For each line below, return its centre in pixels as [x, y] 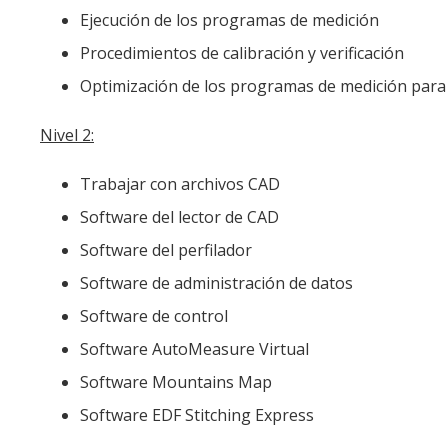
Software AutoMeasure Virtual [194, 348]
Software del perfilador [166, 249]
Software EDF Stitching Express [197, 414]
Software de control [154, 315]
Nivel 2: [67, 134]
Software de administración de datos [216, 282]
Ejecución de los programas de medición [229, 19]
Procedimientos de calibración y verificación [242, 52]
